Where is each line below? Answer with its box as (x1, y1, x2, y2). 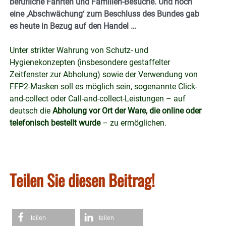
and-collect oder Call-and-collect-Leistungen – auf (10, 93, 186, 103)
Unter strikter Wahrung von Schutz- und (10, 45, 148, 55)
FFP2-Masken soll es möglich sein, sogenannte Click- (10, 81, 197, 91)
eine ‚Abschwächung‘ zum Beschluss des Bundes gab (10, 9, 199, 19)
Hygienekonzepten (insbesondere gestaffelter (10, 57, 170, 67)
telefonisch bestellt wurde (10, 118, 100, 128)
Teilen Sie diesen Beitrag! (10, 167, 155, 192)
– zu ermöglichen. (100, 118, 166, 128)
